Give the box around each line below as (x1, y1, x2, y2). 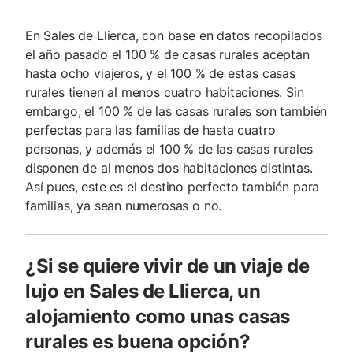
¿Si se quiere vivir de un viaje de (25, 255, 310, 277)
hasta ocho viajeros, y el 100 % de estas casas (25, 65, 295, 81)
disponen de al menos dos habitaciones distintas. (25, 160, 313, 176)
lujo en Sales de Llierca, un (25, 280, 261, 303)
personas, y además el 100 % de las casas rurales (25, 141, 313, 157)
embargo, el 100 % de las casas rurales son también (25, 103, 328, 119)
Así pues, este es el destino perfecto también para (25, 179, 320, 195)
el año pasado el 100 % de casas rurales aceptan (25, 46, 310, 62)
